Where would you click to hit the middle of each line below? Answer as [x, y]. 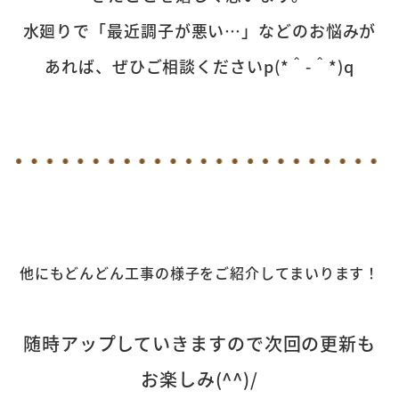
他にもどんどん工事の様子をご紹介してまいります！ [199, 273]
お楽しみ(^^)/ [199, 379]
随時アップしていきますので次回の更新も [199, 344]
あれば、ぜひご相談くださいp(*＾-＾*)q [199, 66]
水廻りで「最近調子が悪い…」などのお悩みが [199, 31]
